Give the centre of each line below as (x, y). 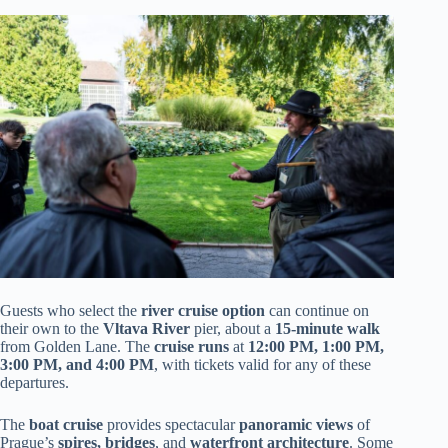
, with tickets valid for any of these (262, 365)
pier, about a (232, 329)
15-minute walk (327, 329)
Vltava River (146, 329)
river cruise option (203, 311)
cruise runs (191, 347)
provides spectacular (171, 425)
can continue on (317, 311)
